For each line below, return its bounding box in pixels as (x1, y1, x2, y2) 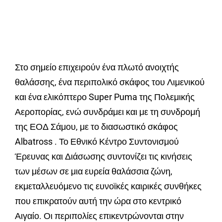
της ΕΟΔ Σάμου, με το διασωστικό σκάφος (15, 121, 178, 132)
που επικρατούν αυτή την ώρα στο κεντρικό (15, 196, 181, 207)
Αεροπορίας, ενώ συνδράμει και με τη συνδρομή (15, 107, 200, 117)
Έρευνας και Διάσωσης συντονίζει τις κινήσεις (15, 151, 192, 162)
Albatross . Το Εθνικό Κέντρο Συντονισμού (15, 136, 179, 147)
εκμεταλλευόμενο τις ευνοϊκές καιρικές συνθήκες (15, 181, 202, 192)
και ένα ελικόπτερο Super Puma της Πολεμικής (15, 92, 195, 103)
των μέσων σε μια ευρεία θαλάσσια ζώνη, (15, 166, 172, 177)
